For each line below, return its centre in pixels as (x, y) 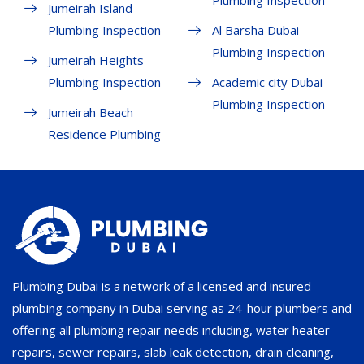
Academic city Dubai (267, 82)
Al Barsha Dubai (255, 30)
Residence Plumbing (104, 134)
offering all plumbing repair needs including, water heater (171, 330)
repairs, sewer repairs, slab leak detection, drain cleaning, (173, 352)
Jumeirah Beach (91, 113)
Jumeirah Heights (96, 61)
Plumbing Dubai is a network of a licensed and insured (162, 286)
